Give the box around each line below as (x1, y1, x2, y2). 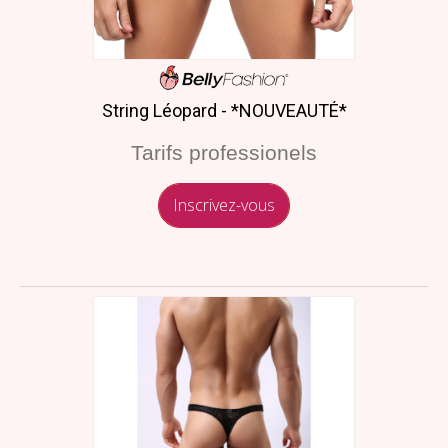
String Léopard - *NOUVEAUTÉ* (101, 99, 347, 121)
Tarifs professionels (131, 140, 317, 164)
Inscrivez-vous (173, 193, 275, 216)
